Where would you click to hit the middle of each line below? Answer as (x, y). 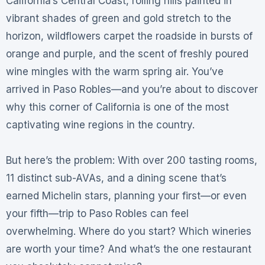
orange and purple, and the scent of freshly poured (127, 54)
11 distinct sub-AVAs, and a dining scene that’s (116, 178)
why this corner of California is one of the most (117, 107)
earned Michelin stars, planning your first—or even (126, 196)
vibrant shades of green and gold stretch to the (118, 19)
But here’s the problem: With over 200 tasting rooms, (131, 161)
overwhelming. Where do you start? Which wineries (128, 232)
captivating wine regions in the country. (100, 125)
